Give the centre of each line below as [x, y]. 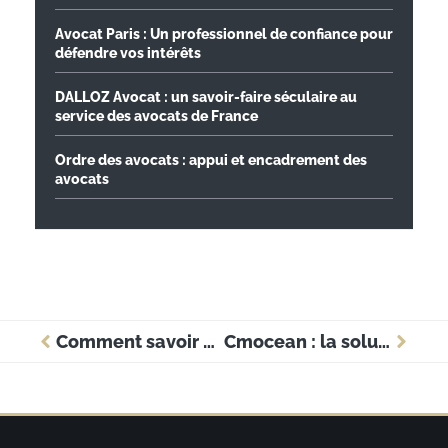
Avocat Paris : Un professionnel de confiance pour [224, 34]
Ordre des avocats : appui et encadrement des [211, 160]
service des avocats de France [156, 116]
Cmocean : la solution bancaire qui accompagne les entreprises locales [383, 342]
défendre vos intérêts [128, 53]
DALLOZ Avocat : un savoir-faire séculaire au [206, 97]
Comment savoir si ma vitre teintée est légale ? [209, 342]
